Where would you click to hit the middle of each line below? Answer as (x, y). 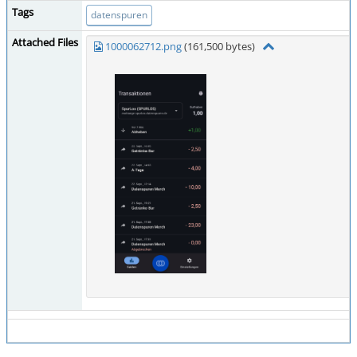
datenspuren (119, 15)
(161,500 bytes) (222, 46)
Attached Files (45, 42)
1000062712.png (143, 46)
